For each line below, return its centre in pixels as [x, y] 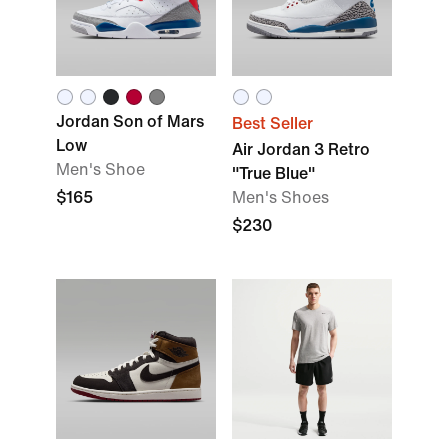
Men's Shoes [280, 197]
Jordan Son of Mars [130, 121]
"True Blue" [273, 173]
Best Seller [272, 123]
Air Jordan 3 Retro [301, 149]
